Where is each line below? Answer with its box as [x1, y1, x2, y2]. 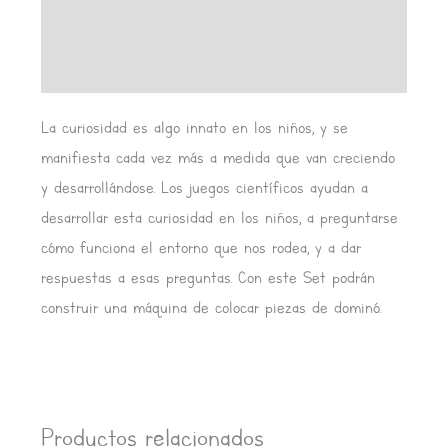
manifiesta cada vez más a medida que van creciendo [40, 146, 395, 168]
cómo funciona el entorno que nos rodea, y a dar [40, 236, 361, 258]
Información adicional [40, 6, 180, 28]
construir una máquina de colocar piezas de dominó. [40, 296, 381, 318]
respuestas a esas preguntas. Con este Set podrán [40, 266, 375, 288]
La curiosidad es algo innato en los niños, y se [40, 116, 348, 138]
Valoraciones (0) [40, 56, 148, 78]
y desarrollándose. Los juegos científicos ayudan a [40, 176, 368, 198]
